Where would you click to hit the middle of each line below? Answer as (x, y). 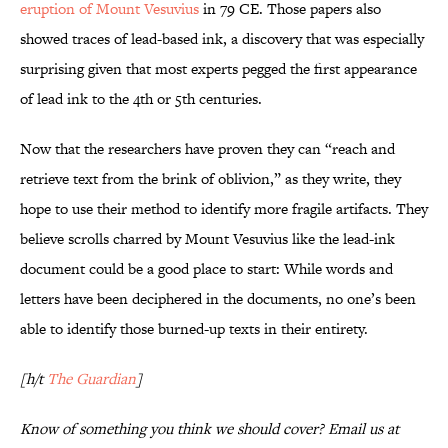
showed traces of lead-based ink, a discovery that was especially (222, 39)
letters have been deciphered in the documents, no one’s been (218, 299)
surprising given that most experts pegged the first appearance (218, 69)
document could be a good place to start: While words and (206, 269)
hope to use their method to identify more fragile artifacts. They (224, 209)
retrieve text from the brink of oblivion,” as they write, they (210, 179)
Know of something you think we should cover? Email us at (209, 429)
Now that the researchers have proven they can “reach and (207, 149)
